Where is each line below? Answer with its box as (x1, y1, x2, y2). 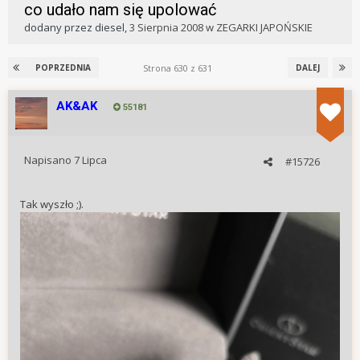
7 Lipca (74, 153, 107, 168)
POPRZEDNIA (35, 62, 91, 74)
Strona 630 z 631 (143, 62, 217, 75)
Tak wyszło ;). (20, 197, 84, 212)
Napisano (24, 153, 74, 168)
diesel (95, 20, 125, 35)
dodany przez (24, 20, 95, 35)
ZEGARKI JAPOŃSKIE (216, 20, 313, 35)
